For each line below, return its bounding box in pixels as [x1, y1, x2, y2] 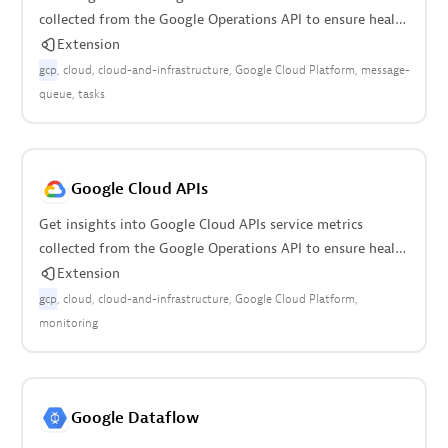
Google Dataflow [70, 408, 199, 428]
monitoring [38, 315, 98, 331]
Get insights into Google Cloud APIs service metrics [38, 216, 363, 233]
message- [360, 62, 410, 78]
